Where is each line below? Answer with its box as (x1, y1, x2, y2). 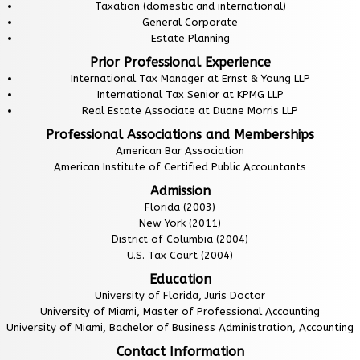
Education (149, 272, 211, 287)
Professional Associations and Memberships (46, 127, 314, 142)
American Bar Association (116, 145, 244, 157)
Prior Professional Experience (89, 55, 271, 70)
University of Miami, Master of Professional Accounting (40, 305, 320, 317)
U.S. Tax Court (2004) (127, 249, 233, 261)
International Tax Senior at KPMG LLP (96, 88, 284, 100)
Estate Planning (150, 32, 230, 44)
